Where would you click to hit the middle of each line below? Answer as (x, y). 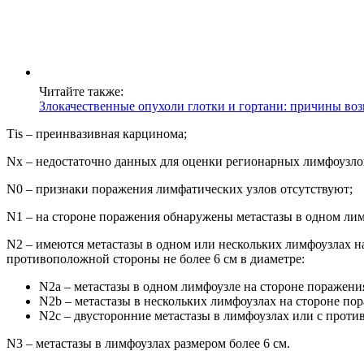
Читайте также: (81, 91)
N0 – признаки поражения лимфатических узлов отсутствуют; (180, 188)
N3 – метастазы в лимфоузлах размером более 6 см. (148, 343)
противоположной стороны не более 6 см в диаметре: (156, 258)
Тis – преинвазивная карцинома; (97, 133)
